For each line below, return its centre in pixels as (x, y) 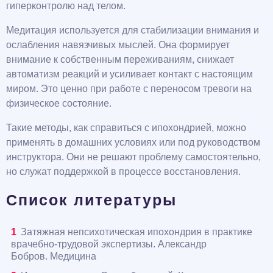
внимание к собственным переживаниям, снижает (120, 60)
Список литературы (91, 200)
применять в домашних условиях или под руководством (133, 143)
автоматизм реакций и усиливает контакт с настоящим (129, 74)
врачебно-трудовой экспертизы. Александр (109, 244)
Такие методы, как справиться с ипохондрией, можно (126, 128)
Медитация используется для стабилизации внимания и (133, 30)
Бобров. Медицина (54, 257)
